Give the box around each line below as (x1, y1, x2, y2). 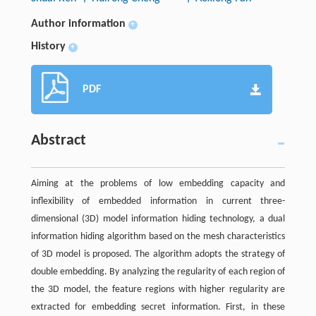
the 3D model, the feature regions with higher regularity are (30, 284, 286, 295)
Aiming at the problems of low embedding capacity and (30, 178, 286, 189)
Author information (30, 18, 126, 30)
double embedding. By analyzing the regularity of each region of (30, 266, 286, 277)
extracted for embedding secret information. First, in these (30, 301, 286, 312)
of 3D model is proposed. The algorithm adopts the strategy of (30, 248, 286, 260)
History (30, 40, 66, 52)
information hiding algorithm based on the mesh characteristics (30, 231, 286, 242)
